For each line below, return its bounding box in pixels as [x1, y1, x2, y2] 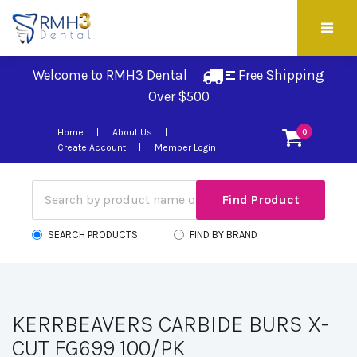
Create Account [57, 142, 126, 153]
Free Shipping [235, 67, 324, 83]
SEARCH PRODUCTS [48, 229, 138, 241]
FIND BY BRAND [190, 229, 257, 241]
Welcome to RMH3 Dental [33, 67, 203, 83]
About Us [112, 127, 152, 138]
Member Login [155, 142, 216, 153]
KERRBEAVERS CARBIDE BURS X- [12, 311, 328, 337]
